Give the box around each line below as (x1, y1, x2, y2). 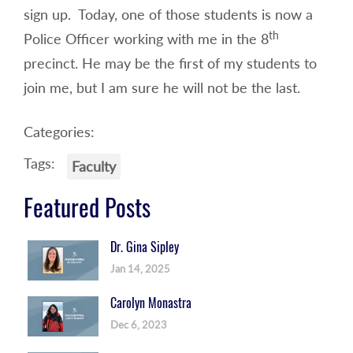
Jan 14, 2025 (110, 262, 170, 275)
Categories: (24, 122, 95, 140)
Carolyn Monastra (110, 294, 191, 311)
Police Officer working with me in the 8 (24, 30, 269, 48)
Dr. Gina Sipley (110, 238, 179, 255)
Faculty (72, 157, 116, 175)
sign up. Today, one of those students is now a (24, 6, 313, 24)
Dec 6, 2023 (110, 318, 167, 331)
